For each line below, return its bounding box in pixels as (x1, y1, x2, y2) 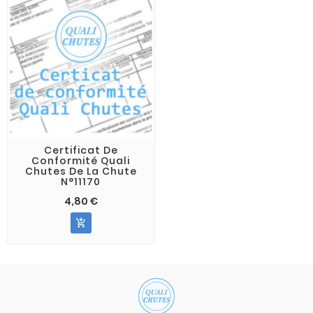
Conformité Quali (31, 153, 131, 168)
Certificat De (43, 143, 118, 157)
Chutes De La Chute (24, 163, 137, 178)
